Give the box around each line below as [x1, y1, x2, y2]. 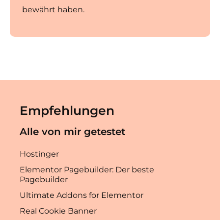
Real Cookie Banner [20, 206, 97, 216]
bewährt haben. [22, 5, 86, 15]
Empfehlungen [20, 103, 114, 118]
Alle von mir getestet [20, 126, 125, 138]
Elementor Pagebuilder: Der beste [20, 165, 154, 175]
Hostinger [20, 149, 59, 159]
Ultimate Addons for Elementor [20, 191, 143, 200]
